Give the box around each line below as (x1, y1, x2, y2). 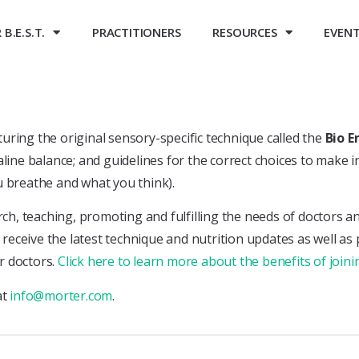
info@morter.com (10, 286, 113, 305)
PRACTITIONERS (91, 24, 181, 40)
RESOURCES (212, 24, 277, 40)
